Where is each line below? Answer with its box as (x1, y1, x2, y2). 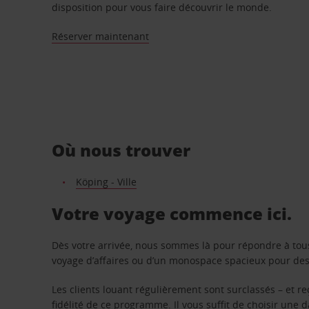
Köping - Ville (75, 175, 137, 188)
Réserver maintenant (52, 30, 150, 43)
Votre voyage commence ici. (52, 201, 292, 225)
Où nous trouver (52, 138, 191, 161)
